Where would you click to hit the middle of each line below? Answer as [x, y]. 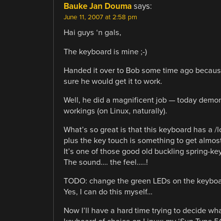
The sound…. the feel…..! [106, 163]
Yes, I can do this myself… [108, 192]
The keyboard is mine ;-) [105, 52]
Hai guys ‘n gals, [92, 33]
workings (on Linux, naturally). [115, 111]
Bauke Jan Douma [97, 6]
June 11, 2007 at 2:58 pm [100, 18]
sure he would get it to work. [113, 81]
